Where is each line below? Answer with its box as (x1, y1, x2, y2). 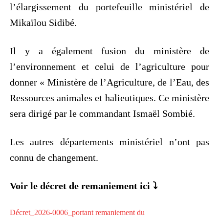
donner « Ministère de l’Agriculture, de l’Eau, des (10, 76, 209, 88)
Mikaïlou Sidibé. (10, 17, 77, 28)
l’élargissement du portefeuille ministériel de (10, 1, 209, 12)
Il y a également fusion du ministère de (10, 45, 209, 56)
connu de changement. (10, 152, 98, 163)
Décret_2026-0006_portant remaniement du (10, 208, 145, 217)
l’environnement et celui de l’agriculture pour (10, 61, 209, 72)
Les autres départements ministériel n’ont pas (10, 136, 209, 147)
